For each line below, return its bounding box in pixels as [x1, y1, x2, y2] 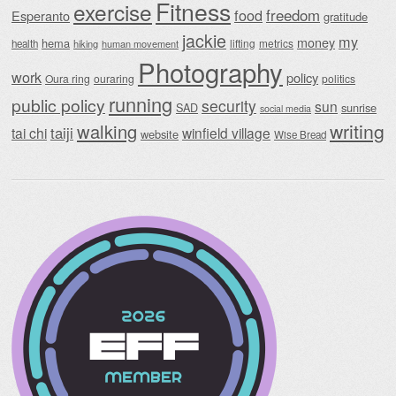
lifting [230, 34, 255, 50]
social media [260, 101, 311, 115]
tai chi [11, 122, 47, 142]
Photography [138, 52, 283, 90]
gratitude [324, 7, 368, 25]
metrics [259, 34, 293, 50]
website [141, 125, 179, 142]
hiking [73, 35, 98, 50]
